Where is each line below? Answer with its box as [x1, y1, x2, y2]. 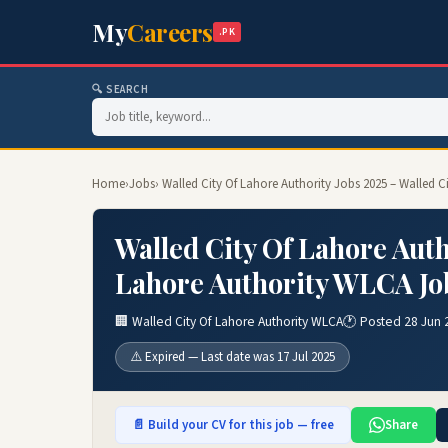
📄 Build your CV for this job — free [132, 416, 334, 434]
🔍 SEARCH [92, 82, 149, 97]
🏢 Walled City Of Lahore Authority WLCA [115, 312, 343, 331]
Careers [127, 16, 213, 48]
